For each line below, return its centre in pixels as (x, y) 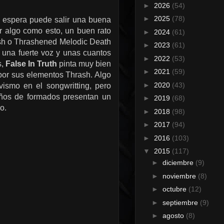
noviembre (180, 176)
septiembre (181, 202)
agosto (174, 216)
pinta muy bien (84, 64)
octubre (175, 189)
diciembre (179, 163)
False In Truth (31, 64)
